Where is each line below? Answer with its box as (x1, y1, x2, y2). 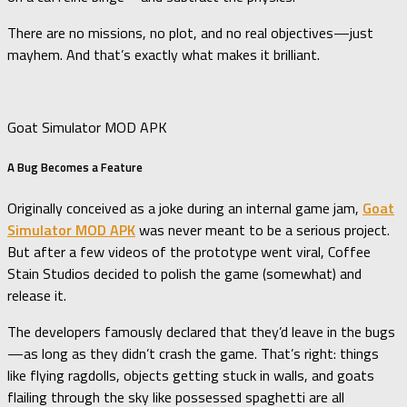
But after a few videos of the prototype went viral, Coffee (7, 240, 371, 263)
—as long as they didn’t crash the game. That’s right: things (7, 342, 379, 364)
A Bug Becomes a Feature (7, 158, 143, 177)
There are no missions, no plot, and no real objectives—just (7, 22, 373, 45)
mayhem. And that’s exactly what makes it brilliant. (7, 44, 320, 66)
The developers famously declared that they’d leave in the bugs (7, 320, 395, 342)
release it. (7, 283, 66, 306)
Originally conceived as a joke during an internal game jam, (7, 196, 362, 219)
